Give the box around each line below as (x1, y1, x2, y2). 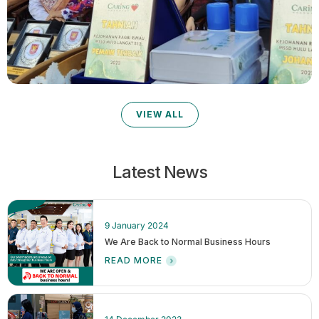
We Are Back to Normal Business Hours (105, 236, 271, 247)
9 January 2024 (105, 219, 169, 231)
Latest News (112, 161, 207, 182)
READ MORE (105, 254, 162, 266)
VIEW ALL (135, 108, 184, 120)
